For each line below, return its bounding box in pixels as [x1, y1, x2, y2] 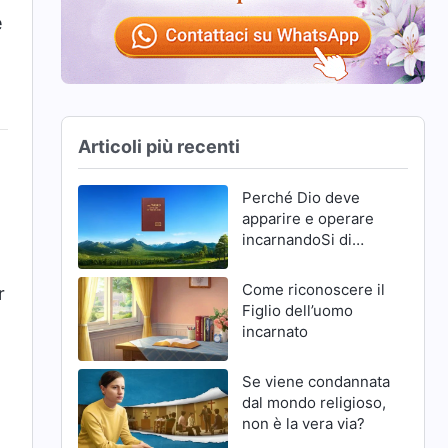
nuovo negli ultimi [241, 250, 368, 270]
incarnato [241, 321, 308, 341]
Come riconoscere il [241, 279, 385, 299]
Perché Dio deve [241, 187, 360, 207]
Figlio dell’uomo [241, 300, 353, 320]
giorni [241, 271, 283, 291]
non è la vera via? [241, 414, 365, 434]
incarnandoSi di [241, 229, 352, 249]
